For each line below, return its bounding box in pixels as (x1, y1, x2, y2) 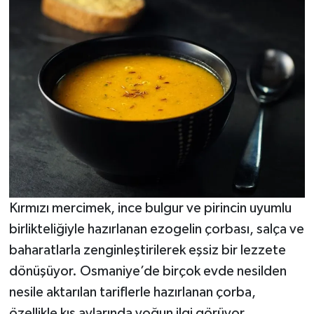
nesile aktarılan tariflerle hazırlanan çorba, (8, 285, 256, 300)
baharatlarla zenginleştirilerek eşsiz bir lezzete (8, 243, 286, 258)
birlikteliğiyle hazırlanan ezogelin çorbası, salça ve (8, 222, 304, 237)
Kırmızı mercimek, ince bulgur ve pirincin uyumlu (8, 201, 292, 216)
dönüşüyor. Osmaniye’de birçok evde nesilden (8, 264, 287, 279)
